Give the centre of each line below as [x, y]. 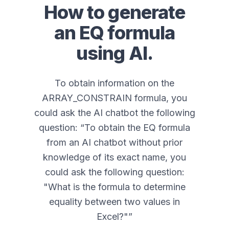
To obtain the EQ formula [137, 128]
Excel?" [112, 217]
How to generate [114, 13]
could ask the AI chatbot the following [114, 113]
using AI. [114, 53]
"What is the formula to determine [114, 187]
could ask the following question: [114, 172]
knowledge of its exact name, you [114, 157]
